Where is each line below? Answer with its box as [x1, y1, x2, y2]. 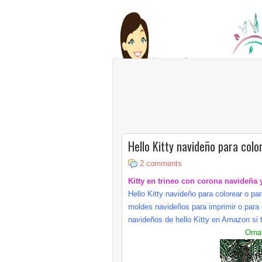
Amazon [222, 215, 250, 224]
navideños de [128, 215, 175, 224]
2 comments [140, 159, 182, 168]
